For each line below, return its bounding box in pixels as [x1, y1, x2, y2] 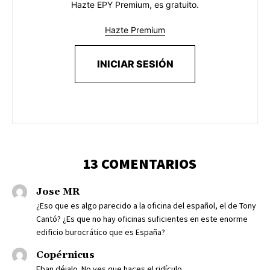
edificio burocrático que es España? [36, 227, 165, 238]
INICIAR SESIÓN [96, 58, 174, 71]
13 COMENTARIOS [83, 154, 196, 174]
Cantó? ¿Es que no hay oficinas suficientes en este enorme [36, 213, 248, 225]
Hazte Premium [105, 25, 165, 36]
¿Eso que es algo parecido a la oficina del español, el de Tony [36, 200, 256, 212]
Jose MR [36, 186, 80, 198]
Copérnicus [36, 249, 95, 262]
